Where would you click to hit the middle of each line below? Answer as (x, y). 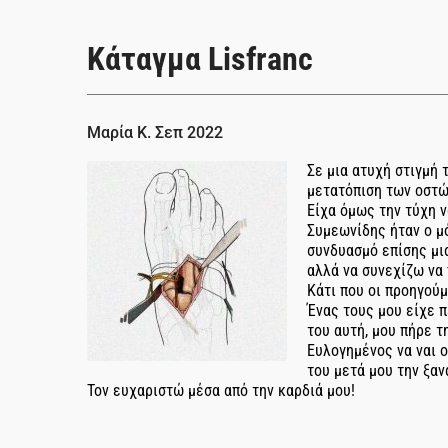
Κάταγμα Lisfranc (200, 59)
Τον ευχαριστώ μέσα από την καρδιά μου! (221, 390)
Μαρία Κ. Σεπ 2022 (155, 132)
